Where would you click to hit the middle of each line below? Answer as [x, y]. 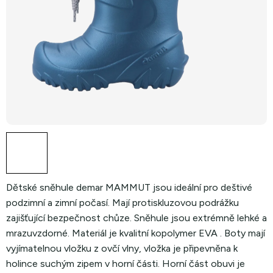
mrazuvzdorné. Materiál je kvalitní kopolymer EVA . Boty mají [136, 233]
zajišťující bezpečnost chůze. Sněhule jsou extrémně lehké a [136, 218]
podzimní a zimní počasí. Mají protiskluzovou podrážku [122, 203]
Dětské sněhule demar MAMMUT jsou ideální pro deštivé [129, 187]
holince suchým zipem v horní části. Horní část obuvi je [126, 264]
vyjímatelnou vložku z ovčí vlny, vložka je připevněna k [122, 248]
